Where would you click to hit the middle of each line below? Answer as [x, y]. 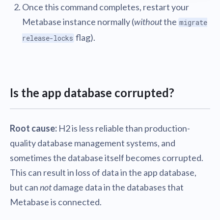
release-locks [48, 38]
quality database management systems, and [93, 143]
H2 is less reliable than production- [124, 128]
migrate [193, 22]
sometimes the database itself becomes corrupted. [107, 158]
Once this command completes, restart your [106, 7]
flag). [85, 37]
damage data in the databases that [118, 187]
